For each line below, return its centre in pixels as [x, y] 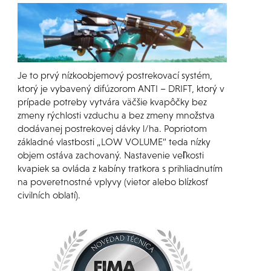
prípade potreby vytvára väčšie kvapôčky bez [112, 102]
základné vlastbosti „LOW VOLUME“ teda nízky [114, 142]
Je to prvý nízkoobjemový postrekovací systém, [115, 75]
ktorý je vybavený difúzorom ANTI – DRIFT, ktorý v [121, 89]
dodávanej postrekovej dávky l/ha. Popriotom [112, 129]
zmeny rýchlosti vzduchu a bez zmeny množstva [116, 115]
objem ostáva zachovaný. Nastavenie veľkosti [110, 155]
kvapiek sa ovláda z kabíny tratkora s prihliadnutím [120, 168]
